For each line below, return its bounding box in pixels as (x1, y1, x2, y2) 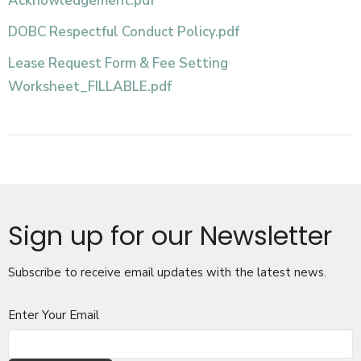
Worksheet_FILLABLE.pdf (8, 77, 172, 96)
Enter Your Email (8, 307, 99, 323)
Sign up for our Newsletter (8, 218, 332, 254)
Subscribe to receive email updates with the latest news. (8, 264, 326, 280)
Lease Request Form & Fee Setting (8, 54, 228, 73)
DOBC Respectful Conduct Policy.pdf (8, 23, 239, 41)
